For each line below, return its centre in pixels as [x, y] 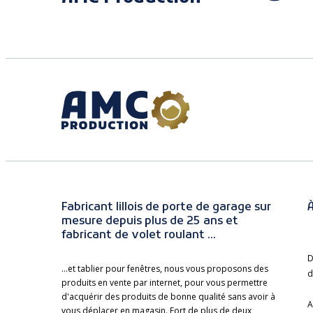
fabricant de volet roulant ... [139, 236]
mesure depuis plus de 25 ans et [150, 222]
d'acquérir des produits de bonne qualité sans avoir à [168, 297]
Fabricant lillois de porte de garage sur [166, 208]
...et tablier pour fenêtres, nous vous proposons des [165, 269]
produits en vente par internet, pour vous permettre [165, 283]
